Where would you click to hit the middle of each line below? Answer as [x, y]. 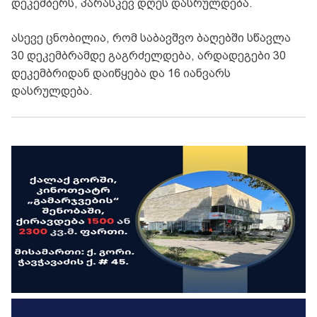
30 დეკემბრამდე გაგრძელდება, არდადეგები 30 [149, 55]
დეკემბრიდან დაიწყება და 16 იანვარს [121, 73]
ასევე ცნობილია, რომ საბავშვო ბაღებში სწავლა [151, 38]
